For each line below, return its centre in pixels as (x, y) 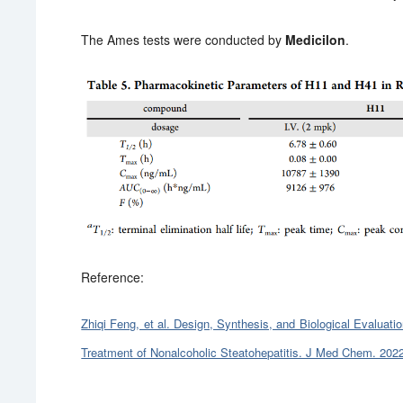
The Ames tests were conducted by (184, 40)
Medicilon (316, 40)
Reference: (113, 277)
